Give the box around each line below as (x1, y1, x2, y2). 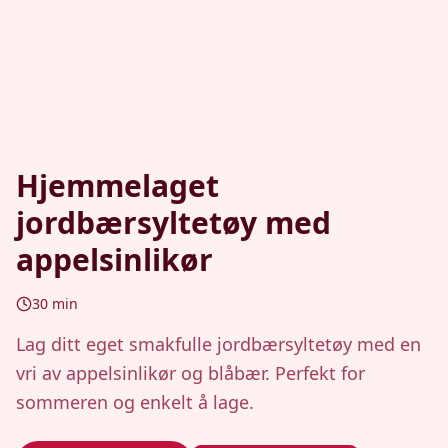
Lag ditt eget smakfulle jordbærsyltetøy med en (16, 332, 421, 356)
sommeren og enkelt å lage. (16, 390, 254, 414)
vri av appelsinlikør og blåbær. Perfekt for (16, 361, 365, 385)
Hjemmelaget (16, 165, 219, 206)
